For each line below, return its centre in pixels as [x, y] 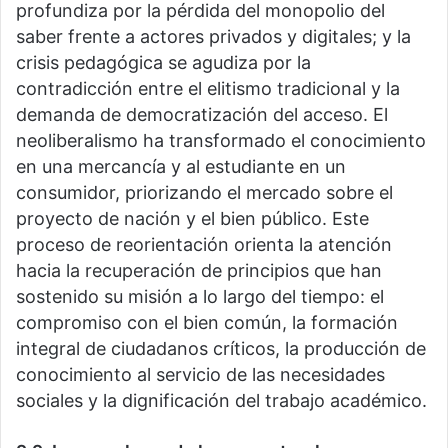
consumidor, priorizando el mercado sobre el [204, 193]
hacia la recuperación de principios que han [199, 271]
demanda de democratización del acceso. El [202, 115]
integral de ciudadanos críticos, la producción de [221, 349]
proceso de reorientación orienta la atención [204, 245]
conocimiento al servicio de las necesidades [200, 375]
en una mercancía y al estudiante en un [181, 167]
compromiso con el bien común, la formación [207, 323]
